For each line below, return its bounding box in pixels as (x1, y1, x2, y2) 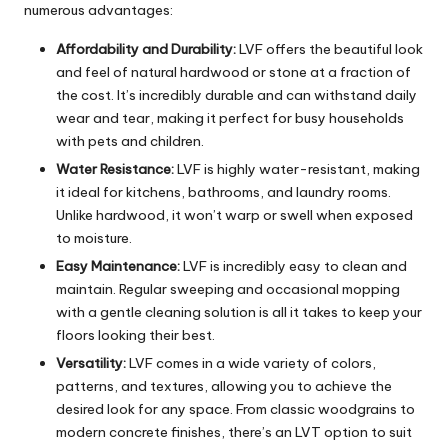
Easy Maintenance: (56, 256, 180, 275)
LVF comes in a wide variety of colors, (126, 354, 376, 373)
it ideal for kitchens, (56, 182, 188, 201)
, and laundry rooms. (260, 182, 391, 201)
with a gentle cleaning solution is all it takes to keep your (56, 302, 422, 321)
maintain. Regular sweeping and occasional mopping (56, 279, 400, 298)
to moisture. (56, 228, 132, 247)
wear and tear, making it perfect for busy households (56, 108, 404, 127)
